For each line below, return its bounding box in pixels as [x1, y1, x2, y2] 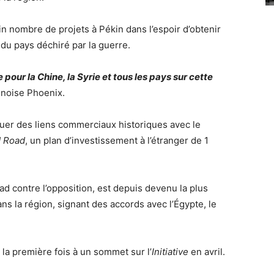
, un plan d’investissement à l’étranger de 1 [25, 135, 209, 146]
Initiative [152, 246, 188, 257]
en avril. [188, 246, 225, 257]
